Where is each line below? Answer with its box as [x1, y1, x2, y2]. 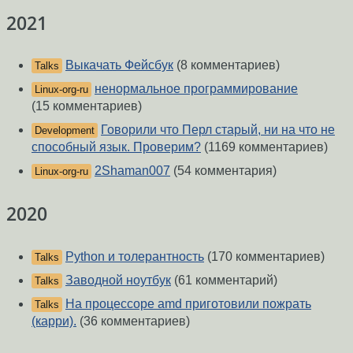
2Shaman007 [95, 164, 170, 178]
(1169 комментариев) [201, 140, 328, 154]
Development [35, 124, 95, 137]
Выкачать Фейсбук [65, 58, 173, 72]
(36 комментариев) [76, 314, 190, 328]
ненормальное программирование [95, 82, 298, 96]
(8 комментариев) [173, 58, 280, 72]
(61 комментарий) [171, 273, 277, 287]
